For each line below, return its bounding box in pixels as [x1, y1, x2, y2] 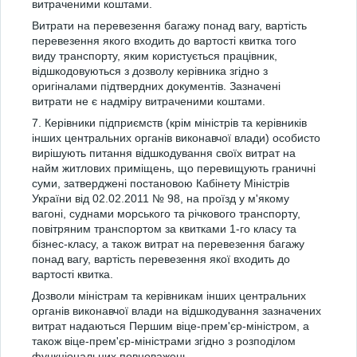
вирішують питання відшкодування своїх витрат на [32, 147, 296, 159]
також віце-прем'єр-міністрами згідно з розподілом [32, 335, 296, 347]
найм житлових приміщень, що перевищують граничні [32, 162, 316, 175]
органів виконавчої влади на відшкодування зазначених [32, 304, 321, 317]
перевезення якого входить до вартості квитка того [32, 34, 296, 47]
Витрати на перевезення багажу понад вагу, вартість [32, 19, 307, 32]
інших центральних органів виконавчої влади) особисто [32, 131, 320, 144]
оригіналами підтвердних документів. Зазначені [32, 80, 280, 92]
